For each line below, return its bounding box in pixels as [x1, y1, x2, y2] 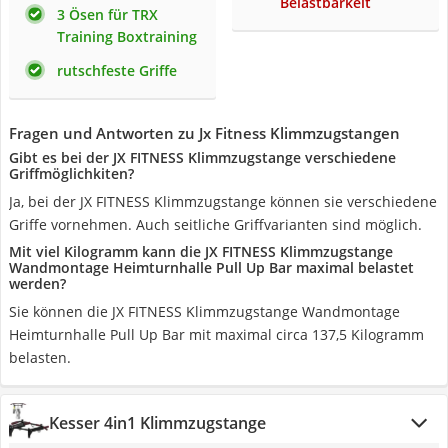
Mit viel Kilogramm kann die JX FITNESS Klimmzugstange [9, 242, 393, 261]
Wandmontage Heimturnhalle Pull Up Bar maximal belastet [9, 258, 414, 277]
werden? [9, 274, 66, 293]
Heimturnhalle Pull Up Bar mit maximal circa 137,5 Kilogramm [9, 325, 424, 344]
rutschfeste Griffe [57, 61, 177, 80]
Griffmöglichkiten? [9, 164, 134, 183]
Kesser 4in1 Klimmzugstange [49, 412, 266, 434]
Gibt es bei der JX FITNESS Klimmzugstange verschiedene [9, 148, 396, 167]
